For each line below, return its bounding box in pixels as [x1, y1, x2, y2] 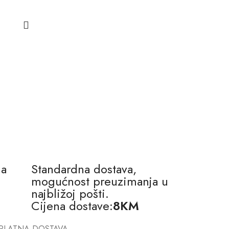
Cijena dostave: [31, 197, 113, 215]
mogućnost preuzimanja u [31, 172, 168, 190]
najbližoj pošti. [31, 185, 109, 202]
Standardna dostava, [31, 160, 136, 178]
